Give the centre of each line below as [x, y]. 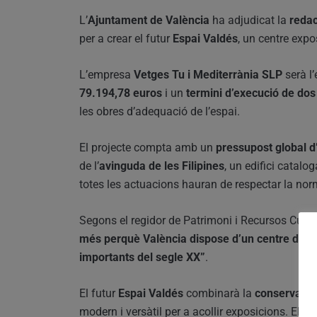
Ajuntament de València [149, 21]
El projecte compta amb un [148, 148]
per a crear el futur [126, 39]
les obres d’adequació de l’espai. [160, 112]
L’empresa [106, 75]
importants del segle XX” [142, 258]
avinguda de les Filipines [162, 166]
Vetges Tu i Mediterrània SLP [208, 75]
